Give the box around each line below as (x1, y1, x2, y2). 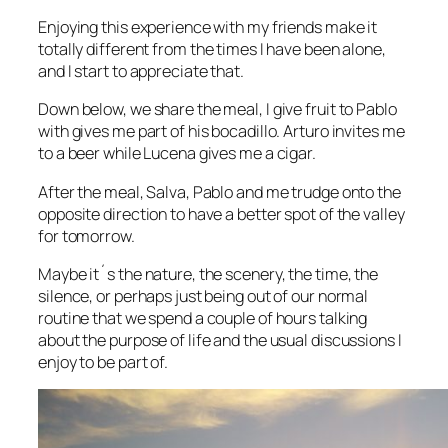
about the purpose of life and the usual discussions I (38, 328, 402, 351)
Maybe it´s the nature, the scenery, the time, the (38, 262, 379, 285)
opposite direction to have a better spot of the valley (38, 202, 405, 225)
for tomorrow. (38, 224, 135, 247)
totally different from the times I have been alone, (38, 38, 386, 61)
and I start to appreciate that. (38, 60, 244, 83)
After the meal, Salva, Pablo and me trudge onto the (38, 180, 401, 203)
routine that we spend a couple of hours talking (38, 306, 368, 329)
